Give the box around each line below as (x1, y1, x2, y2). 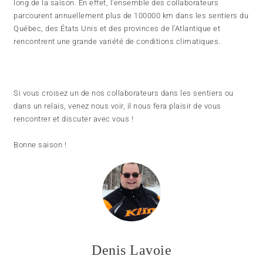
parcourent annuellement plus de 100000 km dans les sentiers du (14, 11, 249, 21)
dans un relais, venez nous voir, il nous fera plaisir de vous (14, 102, 221, 111)
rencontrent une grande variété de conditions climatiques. (14, 37, 221, 46)
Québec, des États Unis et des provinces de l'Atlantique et (14, 24, 221, 33)
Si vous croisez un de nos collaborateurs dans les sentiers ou (14, 89, 234, 98)
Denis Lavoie (92, 242, 171, 258)
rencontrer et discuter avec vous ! (14, 114, 134, 124)
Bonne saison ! (14, 140, 67, 150)
